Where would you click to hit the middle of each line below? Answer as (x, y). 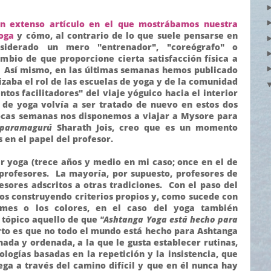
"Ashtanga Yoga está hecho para (169, 219)
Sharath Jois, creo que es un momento (145, 127)
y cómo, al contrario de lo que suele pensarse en (126, 35)
